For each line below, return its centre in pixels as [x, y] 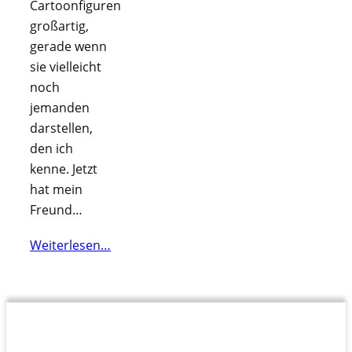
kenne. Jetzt [64, 169]
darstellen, [61, 128]
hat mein [56, 189]
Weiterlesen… [70, 246]
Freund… [56, 210]
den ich [51, 148]
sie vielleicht [66, 67]
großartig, [59, 26]
